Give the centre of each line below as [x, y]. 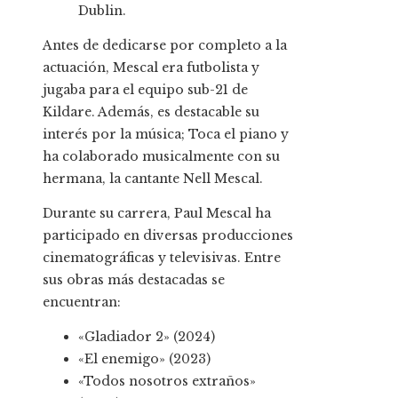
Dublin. [102, 11]
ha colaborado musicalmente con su [161, 157]
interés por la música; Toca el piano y [166, 135]
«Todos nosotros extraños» [167, 382]
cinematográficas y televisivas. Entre [162, 258]
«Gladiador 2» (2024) [147, 337]
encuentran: [82, 302]
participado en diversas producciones [168, 236]
